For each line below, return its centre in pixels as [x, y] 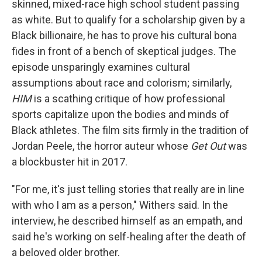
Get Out [208, 146]
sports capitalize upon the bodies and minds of [120, 115]
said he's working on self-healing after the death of [129, 237]
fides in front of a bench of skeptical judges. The [124, 51]
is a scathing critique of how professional [130, 99]
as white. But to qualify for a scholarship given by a [128, 20]
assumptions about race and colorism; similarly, [122, 83]
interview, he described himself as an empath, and [127, 221]
